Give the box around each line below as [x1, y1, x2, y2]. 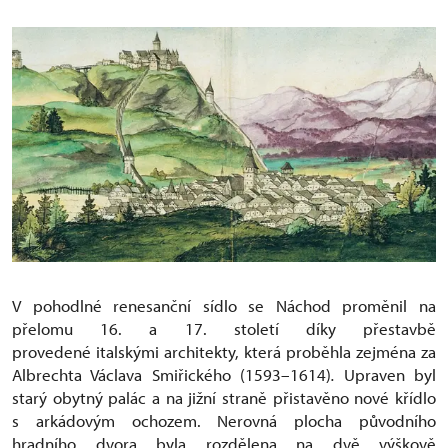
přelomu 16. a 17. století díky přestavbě [12, 318, 436, 340]
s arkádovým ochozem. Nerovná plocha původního [12, 410, 436, 432]
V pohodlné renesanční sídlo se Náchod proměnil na [12, 295, 436, 317]
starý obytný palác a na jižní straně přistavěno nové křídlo [12, 387, 436, 409]
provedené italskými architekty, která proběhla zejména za [12, 341, 436, 363]
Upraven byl [343, 364, 437, 386]
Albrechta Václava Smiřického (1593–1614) [12, 364, 332, 386]
